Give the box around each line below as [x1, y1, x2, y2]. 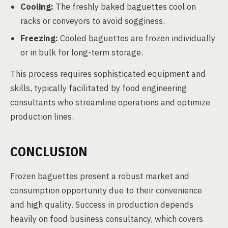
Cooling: [20, 1, 53, 12]
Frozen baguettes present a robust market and [10, 170, 189, 182]
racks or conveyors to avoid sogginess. [20, 15, 165, 26]
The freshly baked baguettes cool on [53, 1, 196, 12]
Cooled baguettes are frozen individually [58, 33, 215, 44]
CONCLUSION [10, 142, 88, 160]
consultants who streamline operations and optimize [10, 97, 210, 108]
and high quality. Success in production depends [10, 199, 193, 210]
